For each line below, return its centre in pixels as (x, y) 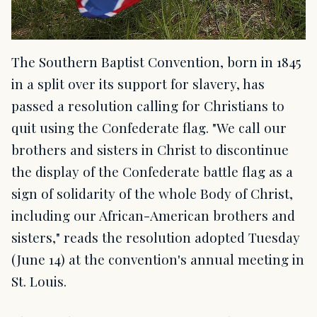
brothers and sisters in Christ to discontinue (150, 149)
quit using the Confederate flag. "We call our (149, 127)
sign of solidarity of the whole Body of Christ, (152, 193)
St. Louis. (39, 281)
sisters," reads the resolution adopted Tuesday (156, 237)
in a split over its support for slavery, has (138, 83)
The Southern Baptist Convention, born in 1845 (156, 62)
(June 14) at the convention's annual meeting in (158, 259)
